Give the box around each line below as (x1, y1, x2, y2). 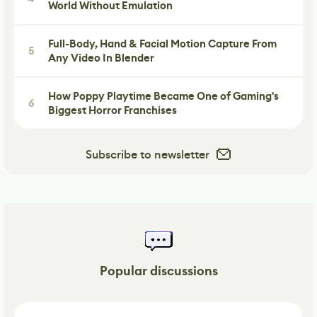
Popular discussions (99, 263, 218, 280)
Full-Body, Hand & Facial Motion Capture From (48, 37, 277, 52)
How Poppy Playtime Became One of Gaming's (48, 89, 279, 104)
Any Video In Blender (48, 51, 154, 66)
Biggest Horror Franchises (48, 103, 177, 118)
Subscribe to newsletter (85, 146, 209, 162)
